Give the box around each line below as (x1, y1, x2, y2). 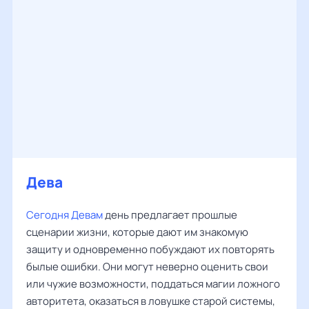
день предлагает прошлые (103, 208, 237, 222)
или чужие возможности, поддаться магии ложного (26, 277, 280, 291)
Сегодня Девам (26, 208, 103, 222)
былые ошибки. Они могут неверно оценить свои (26, 259, 268, 274)
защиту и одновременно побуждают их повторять (26, 242, 275, 257)
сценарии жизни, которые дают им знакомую (26, 225, 248, 239)
